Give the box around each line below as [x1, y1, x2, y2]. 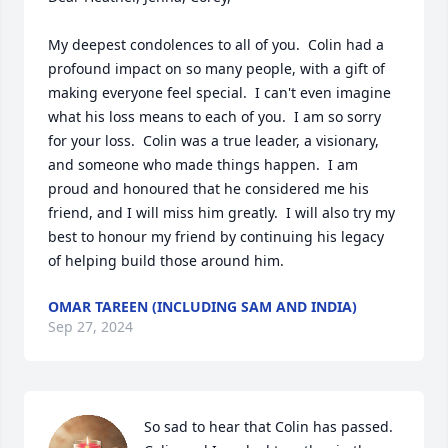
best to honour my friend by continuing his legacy [48, 227, 384, 246]
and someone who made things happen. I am [48, 155, 358, 174]
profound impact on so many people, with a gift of [48, 59, 385, 78]
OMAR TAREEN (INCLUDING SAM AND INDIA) [48, 297, 357, 316]
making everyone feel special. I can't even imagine [48, 83, 391, 102]
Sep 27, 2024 [48, 317, 133, 336]
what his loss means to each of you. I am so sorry [48, 107, 381, 126]
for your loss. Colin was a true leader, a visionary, [48, 131, 379, 150]
